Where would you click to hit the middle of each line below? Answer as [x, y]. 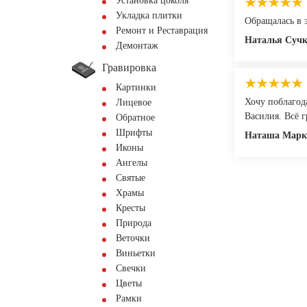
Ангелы [132, 163]
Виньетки [136, 253]
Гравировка [129, 67]
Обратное [135, 118]
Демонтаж [137, 46]
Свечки [131, 268]
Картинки [136, 87]
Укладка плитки [149, 15]
